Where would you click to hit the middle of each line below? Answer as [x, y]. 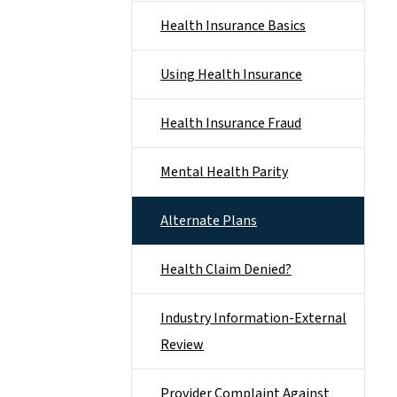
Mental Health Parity [224, 172]
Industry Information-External [253, 318]
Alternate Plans [209, 221]
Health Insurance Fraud [231, 123]
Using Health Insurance [231, 74]
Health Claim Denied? [226, 269]
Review [182, 345]
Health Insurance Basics [233, 26]
